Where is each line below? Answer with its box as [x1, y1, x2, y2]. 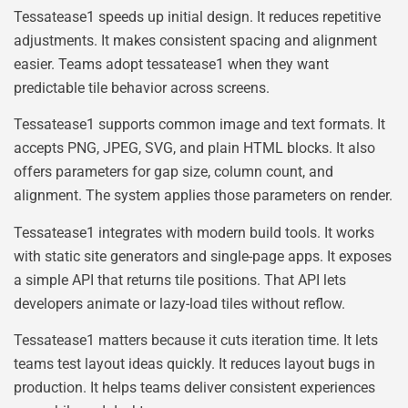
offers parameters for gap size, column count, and [14, 163, 333, 181]
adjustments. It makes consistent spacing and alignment [14, 31, 377, 49]
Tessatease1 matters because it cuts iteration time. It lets [14, 331, 378, 349]
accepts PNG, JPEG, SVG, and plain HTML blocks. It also [14, 139, 375, 158]
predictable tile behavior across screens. [14, 78, 270, 97]
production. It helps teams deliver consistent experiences [14, 378, 375, 396]
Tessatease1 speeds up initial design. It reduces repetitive [14, 7, 381, 25]
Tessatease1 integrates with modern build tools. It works [14, 223, 374, 241]
